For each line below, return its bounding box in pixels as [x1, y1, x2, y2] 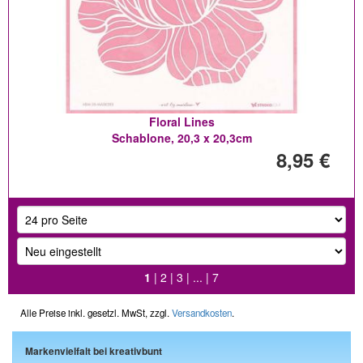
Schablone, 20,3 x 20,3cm [111, 130, 252, 146]
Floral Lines [148, 113, 215, 130]
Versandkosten [172, 306, 232, 319]
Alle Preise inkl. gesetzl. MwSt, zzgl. [20, 306, 172, 319]
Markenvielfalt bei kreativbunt [25, 344, 162, 358]
